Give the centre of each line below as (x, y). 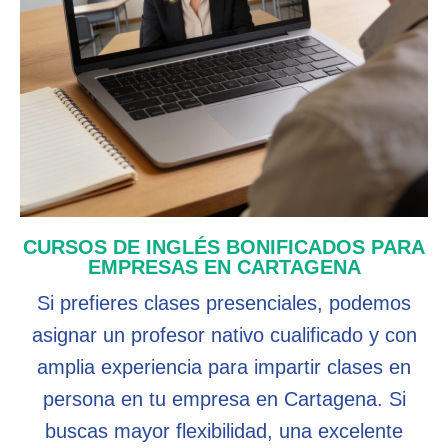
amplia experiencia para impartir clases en (224, 366)
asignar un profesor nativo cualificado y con (224, 334)
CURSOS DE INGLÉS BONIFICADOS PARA (224, 246)
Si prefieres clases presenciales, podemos (224, 302)
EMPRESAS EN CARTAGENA (224, 266)
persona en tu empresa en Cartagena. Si (224, 398)
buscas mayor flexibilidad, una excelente (224, 430)
